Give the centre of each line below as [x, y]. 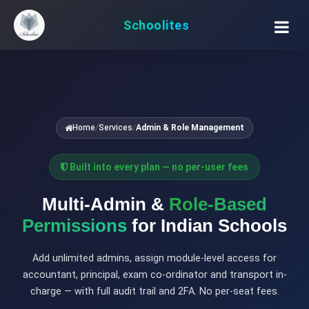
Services [116, 128]
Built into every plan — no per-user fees [158, 167]
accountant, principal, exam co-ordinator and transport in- [154, 275]
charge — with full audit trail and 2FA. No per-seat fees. [154, 291]
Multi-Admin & [106, 204]
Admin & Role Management [190, 128]
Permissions [74, 226]
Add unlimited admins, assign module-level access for [154, 258]
